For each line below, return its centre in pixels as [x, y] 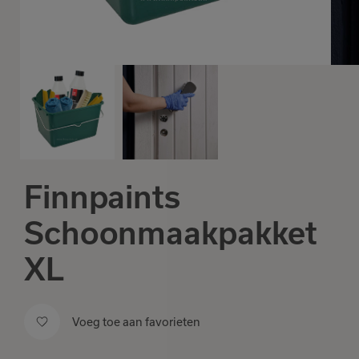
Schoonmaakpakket [171, 234]
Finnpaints [102, 198]
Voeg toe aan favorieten [136, 321]
